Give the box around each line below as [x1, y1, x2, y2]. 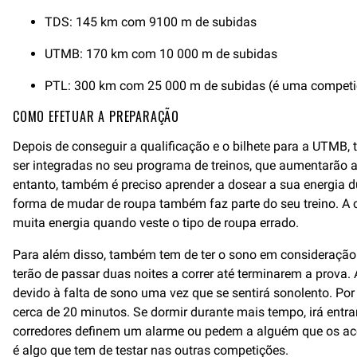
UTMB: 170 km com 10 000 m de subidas [45, 46, 277, 61]
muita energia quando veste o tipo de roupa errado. [13, 215, 299, 230]
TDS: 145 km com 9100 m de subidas [45, 14, 257, 29]
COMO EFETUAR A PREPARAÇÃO [13, 107, 179, 126]
